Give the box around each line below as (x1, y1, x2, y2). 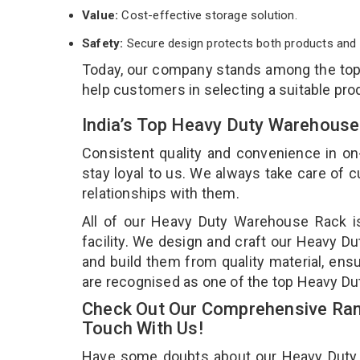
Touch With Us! (82, 317, 207, 338)
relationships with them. (82, 184, 243, 202)
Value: (82, 7, 122, 22)
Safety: (82, 35, 124, 51)
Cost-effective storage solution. (121, 7, 297, 22)
